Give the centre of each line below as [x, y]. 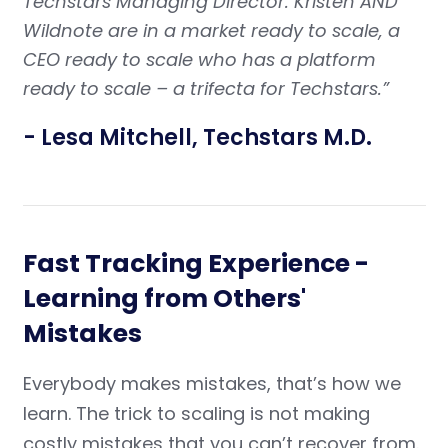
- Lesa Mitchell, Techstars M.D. [197, 138]
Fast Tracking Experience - [195, 264]
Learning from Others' [164, 299]
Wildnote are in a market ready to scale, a [211, 31]
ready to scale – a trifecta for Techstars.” [205, 89]
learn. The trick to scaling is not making [196, 414]
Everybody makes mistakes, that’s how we [211, 384]
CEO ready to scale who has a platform [199, 60]
